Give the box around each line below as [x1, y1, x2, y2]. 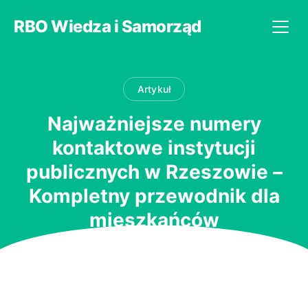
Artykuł [137, 82, 171, 95]
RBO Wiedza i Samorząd [14, 16, 201, 36]
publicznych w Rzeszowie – [25, 159, 283, 184]
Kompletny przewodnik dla [28, 184, 280, 208]
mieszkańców [89, 208, 219, 232]
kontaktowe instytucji [52, 135, 256, 159]
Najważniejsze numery [47, 111, 261, 135]
